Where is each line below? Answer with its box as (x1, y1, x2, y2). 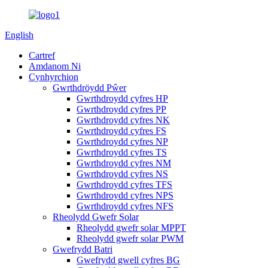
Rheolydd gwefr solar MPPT (77, 223, 186, 233)
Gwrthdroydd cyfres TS (77, 147, 167, 157)
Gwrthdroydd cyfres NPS (77, 190, 173, 200)
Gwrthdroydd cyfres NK (77, 115, 170, 125)
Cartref (29, 50, 55, 60)
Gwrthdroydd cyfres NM (77, 158, 171, 168)
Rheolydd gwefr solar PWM (77, 233, 184, 243)
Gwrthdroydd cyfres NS (77, 169, 168, 179)
